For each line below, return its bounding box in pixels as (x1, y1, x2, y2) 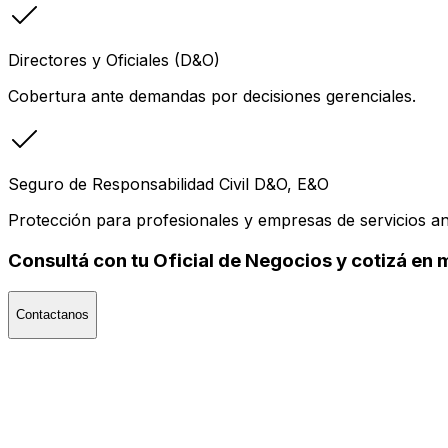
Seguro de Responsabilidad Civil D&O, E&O (8, 174, 329, 195)
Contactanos (16, 307, 89, 323)
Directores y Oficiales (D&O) (8, 50, 220, 71)
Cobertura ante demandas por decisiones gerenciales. (8, 86, 416, 107)
